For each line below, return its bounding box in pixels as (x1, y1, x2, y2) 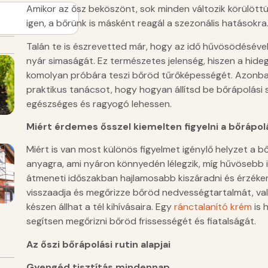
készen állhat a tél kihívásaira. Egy (26, 200, 174, 214)
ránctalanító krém (173, 200, 252, 214)
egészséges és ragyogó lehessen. (26, 97, 172, 110)
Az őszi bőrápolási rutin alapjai (26, 237, 170, 251)
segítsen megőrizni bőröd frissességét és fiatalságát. (26, 215, 256, 228)
